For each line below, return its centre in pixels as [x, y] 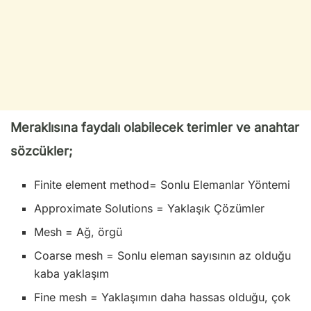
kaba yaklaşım [72, 274]
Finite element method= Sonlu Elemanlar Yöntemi [162, 185]
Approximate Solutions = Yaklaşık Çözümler [150, 209]
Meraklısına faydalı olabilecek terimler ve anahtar [155, 128]
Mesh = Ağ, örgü [78, 232]
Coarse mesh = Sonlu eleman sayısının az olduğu [163, 256]
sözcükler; [41, 151]
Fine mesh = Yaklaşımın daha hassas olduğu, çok [163, 297]
